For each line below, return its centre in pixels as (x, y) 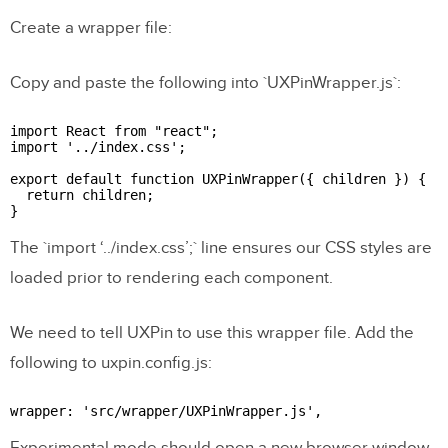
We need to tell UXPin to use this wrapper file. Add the (212, 332)
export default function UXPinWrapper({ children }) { (218, 178)
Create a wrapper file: (91, 27)
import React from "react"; (114, 130)
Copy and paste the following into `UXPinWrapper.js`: (205, 82)
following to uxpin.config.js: (111, 362)
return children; (82, 194)
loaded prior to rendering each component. (171, 277)
